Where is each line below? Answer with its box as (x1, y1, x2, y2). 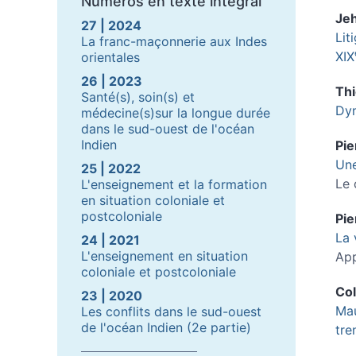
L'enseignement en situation (81, 247, 248, 264)
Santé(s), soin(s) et (81, 88, 195, 105)
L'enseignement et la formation (81, 176, 267, 192)
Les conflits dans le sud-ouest (81, 303, 261, 319)
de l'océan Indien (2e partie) (81, 319, 251, 335)
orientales (81, 48, 140, 65)
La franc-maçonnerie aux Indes (81, 33, 267, 49)
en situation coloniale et (81, 192, 225, 208)
